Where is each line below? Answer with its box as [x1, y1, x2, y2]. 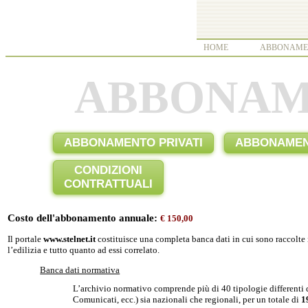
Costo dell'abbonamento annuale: [8, 212, 160, 224]
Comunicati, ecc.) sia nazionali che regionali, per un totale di [72, 294, 301, 305]
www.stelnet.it [43, 233, 96, 244]
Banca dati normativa [40, 264, 120, 275]
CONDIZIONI [74, 164, 142, 177]
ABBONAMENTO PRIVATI [63, 136, 203, 149]
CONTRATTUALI [63, 177, 153, 190]
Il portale [8, 233, 43, 244]
